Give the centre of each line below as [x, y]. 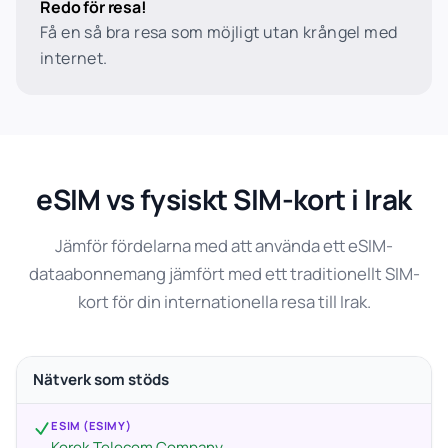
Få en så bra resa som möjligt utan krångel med [219, 32]
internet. [74, 58]
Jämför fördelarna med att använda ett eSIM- [224, 245]
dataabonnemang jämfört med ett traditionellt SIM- [224, 273]
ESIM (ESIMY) [91, 425]
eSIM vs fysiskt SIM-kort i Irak [224, 199]
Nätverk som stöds [101, 379]
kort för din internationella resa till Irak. [224, 301]
